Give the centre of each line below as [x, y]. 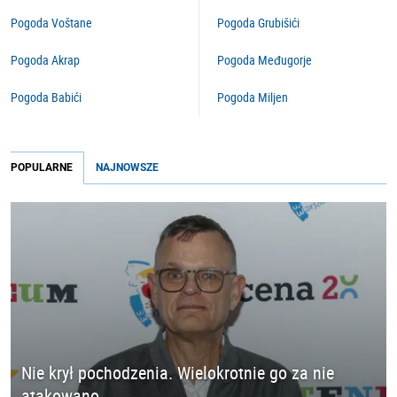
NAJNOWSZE [127, 167]
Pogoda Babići [46, 97]
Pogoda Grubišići [258, 23]
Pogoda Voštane [51, 23]
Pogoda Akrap [45, 60]
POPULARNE [42, 167]
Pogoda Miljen [253, 97]
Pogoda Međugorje [265, 60]
